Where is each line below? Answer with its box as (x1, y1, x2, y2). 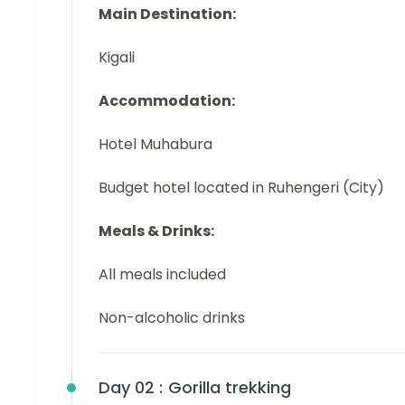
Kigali (99, 46, 135, 68)
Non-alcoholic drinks (99, 306, 245, 328)
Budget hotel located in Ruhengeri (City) (99, 176, 384, 198)
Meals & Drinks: (99, 220, 214, 241)
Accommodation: (99, 89, 235, 111)
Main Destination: (99, 3, 236, 24)
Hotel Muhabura (99, 133, 212, 155)
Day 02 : (99, 375, 163, 399)
